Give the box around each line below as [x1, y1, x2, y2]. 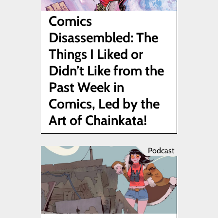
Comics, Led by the [49, 95, 160, 112]
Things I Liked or [49, 45, 143, 62]
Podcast [148, 145, 174, 155]
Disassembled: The [49, 29, 158, 46]
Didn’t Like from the [49, 62, 164, 79]
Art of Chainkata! [49, 111, 147, 128]
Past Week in [49, 78, 124, 95]
